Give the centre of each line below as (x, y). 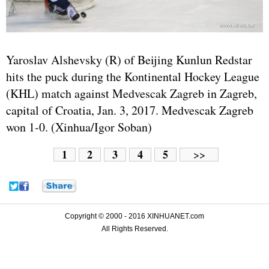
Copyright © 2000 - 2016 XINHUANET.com (134, 216)
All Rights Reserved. (134, 228)
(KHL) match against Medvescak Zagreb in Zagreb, (131, 93)
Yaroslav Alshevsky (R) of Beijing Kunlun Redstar (129, 59)
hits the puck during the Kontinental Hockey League (133, 76)
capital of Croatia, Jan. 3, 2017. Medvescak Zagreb (130, 110)
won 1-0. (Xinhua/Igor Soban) (79, 127)
